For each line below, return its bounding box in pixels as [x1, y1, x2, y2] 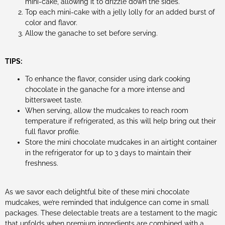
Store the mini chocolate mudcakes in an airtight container [25, 138, 217, 147]
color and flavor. [25, 18, 77, 27]
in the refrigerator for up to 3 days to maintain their [25, 149, 191, 157]
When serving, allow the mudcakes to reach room [25, 106, 188, 115]
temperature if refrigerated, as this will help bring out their [25, 117, 216, 126]
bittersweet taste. [25, 96, 82, 104]
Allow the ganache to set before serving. [25, 29, 158, 37]
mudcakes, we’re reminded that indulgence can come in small [5, 198, 209, 206]
